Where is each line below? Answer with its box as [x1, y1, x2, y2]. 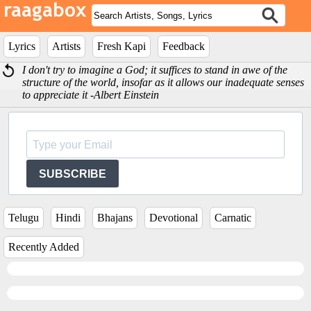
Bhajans [97, 212, 133, 224]
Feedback [162, 40, 205, 52]
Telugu [8, 212, 39, 224]
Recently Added [8, 241, 79, 253]
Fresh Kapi [97, 40, 146, 52]
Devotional [149, 212, 198, 224]
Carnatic [215, 212, 251, 224]
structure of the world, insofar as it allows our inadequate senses [22, 76, 305, 88]
